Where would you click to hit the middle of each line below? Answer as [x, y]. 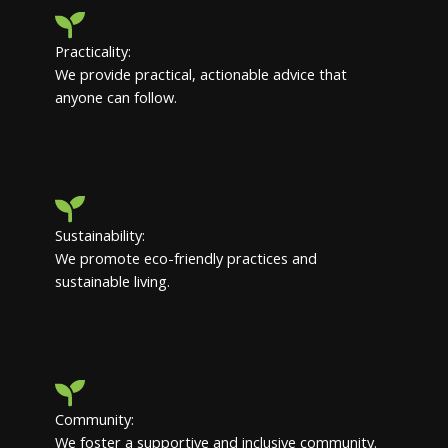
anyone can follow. [116, 97]
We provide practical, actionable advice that [201, 74]
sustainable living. [112, 281]
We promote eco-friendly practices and [186, 258]
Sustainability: [100, 235]
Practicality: [93, 51]
